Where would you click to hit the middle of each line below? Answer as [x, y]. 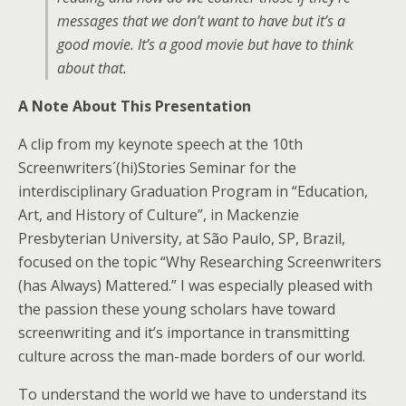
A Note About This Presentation [135, 106]
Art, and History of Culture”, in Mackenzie [159, 215]
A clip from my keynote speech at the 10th [160, 144]
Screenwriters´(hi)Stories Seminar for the [157, 168]
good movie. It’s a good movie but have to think [205, 44]
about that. [92, 68]
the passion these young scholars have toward [177, 309]
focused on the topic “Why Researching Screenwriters [200, 262]
